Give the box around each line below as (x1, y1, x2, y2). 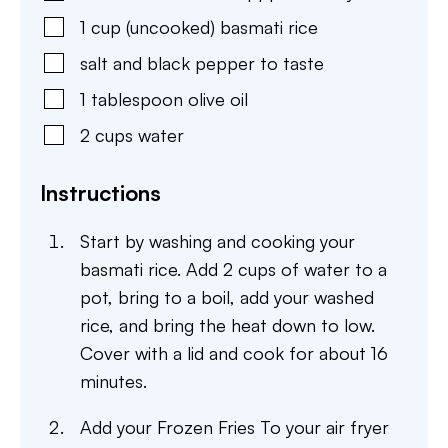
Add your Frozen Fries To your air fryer (80, 416, 389, 439)
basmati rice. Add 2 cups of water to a (80, 258, 387, 281)
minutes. (80, 370, 147, 393)
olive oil (188, 88, 248, 111)
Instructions (40, 179, 161, 207)
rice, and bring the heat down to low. (80, 314, 375, 337)
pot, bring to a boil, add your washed (80, 286, 374, 309)
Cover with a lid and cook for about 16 (80, 342, 388, 365)
